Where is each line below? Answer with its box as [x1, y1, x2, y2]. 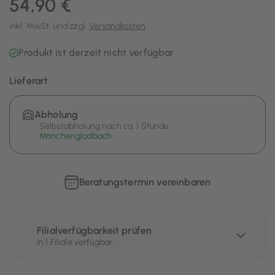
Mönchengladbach [39, 131, 112, 141]
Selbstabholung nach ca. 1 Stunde [39, 121, 169, 131]
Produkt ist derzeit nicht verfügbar [18, 47, 174, 58]
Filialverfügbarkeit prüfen [37, 225, 152, 236]
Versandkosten [89, 21, 146, 31]
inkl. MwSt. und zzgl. [9, 21, 90, 31]
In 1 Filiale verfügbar [37, 237, 113, 247]
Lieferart [9, 75, 48, 87]
